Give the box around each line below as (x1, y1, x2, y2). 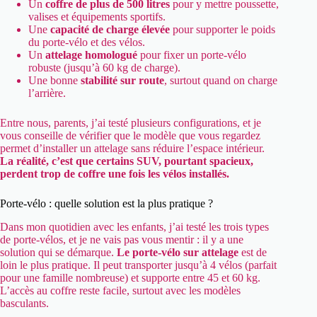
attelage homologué (45, 48, 137, 61)
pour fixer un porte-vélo (137, 48, 246, 61)
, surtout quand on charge (164, 74, 277, 86)
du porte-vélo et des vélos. (28, 35, 145, 48)
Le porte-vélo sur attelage (117, 246, 238, 258)
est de (238, 246, 267, 258)
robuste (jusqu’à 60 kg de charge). (28, 61, 180, 74)
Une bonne (28, 74, 81, 86)
